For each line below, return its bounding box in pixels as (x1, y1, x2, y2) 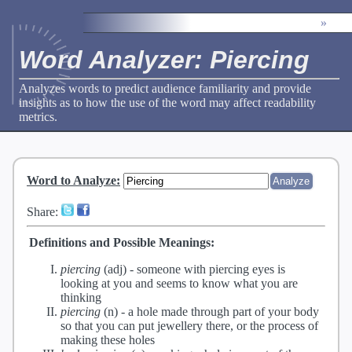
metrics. (19, 109, 57, 123)
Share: (27, 205, 61, 219)
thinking (60, 291, 101, 305)
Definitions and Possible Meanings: (29, 236, 214, 250)
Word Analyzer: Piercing (19, 46, 310, 75)
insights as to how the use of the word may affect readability (19, 95, 316, 109)
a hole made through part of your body (128, 305, 319, 319)
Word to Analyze (27, 174, 116, 188)
